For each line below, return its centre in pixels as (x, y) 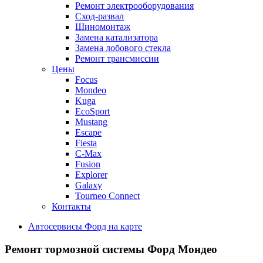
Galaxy (89, 185)
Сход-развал (100, 16)
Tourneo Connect (107, 196)
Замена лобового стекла (123, 48)
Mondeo (91, 90)
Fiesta (86, 143)
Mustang (91, 122)
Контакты (71, 206)
